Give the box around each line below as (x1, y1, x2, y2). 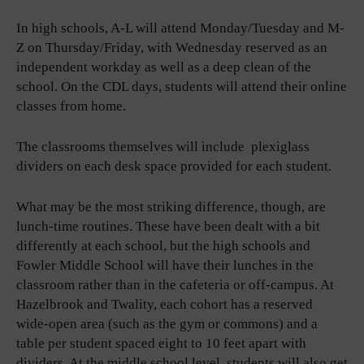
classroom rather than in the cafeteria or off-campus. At (16, 276, 334, 292)
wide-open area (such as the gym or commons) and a (16, 315, 318, 331)
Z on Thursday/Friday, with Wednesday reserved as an (16, 39, 327, 55)
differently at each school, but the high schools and (16, 237, 310, 253)
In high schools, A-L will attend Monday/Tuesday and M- (16, 19, 344, 36)
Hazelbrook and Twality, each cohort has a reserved (16, 296, 313, 312)
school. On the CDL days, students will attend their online (16, 78, 347, 94)
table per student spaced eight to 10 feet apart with (16, 335, 306, 351)
